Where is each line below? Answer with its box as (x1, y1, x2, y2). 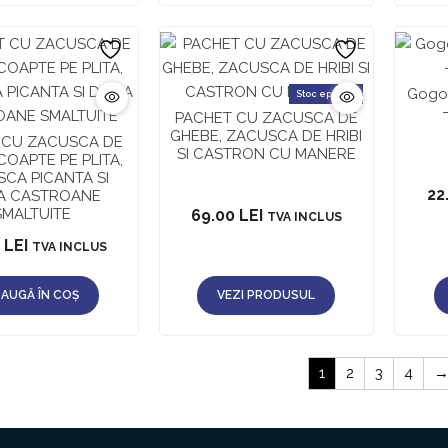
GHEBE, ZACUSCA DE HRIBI (170, 126, 363, 145)
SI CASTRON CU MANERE (176, 144, 356, 163)
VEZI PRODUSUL (217, 287, 316, 302)
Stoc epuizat (295, 88, 356, 99)
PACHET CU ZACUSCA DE (174, 108, 358, 127)
